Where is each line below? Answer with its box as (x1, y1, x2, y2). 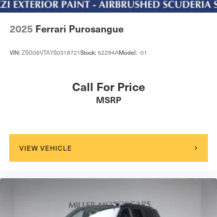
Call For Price (72, 77, 145, 94)
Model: (119, 48, 139, 56)
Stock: (80, 48, 98, 56)
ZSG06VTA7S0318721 (22, 48, 80, 56)
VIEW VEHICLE (19, 143, 72, 153)
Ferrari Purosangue (35, 22, 124, 36)
